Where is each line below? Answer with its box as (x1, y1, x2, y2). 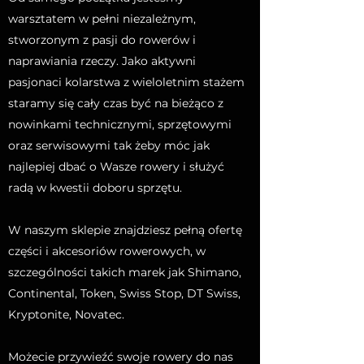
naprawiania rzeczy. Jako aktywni (8, 54, 196, 68)
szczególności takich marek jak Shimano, (8, 265, 241, 279)
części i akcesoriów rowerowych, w (8, 244, 206, 258)
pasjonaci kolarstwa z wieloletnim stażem (8, 75, 245, 89)
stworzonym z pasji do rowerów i (8, 32, 196, 47)
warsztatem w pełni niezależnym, (8, 11, 196, 26)
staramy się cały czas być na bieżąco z (8, 96, 223, 110)
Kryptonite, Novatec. (8, 307, 124, 322)
